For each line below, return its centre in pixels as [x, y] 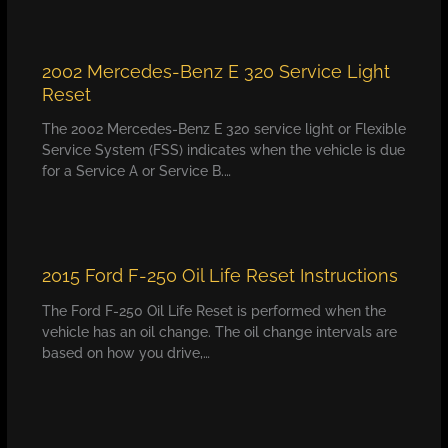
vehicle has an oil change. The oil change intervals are [219, 331]
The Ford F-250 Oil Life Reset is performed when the [213, 310]
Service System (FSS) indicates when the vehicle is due [223, 150]
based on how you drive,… [125, 352]
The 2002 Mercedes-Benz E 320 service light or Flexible [223, 129]
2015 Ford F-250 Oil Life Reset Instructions [219, 276]
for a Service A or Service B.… [136, 171]
